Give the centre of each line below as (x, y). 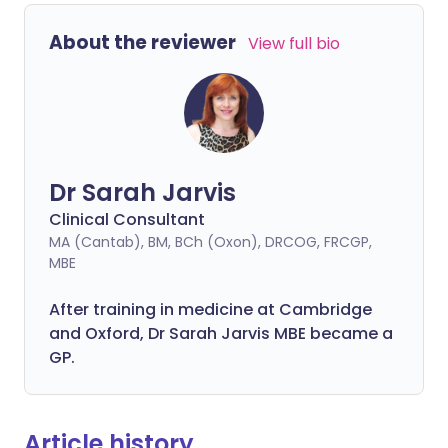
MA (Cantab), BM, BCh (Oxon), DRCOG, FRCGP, (210, 242)
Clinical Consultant (127, 220)
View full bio (294, 44)
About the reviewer (142, 43)
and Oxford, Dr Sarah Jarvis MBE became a (221, 334)
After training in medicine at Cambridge (210, 310)
